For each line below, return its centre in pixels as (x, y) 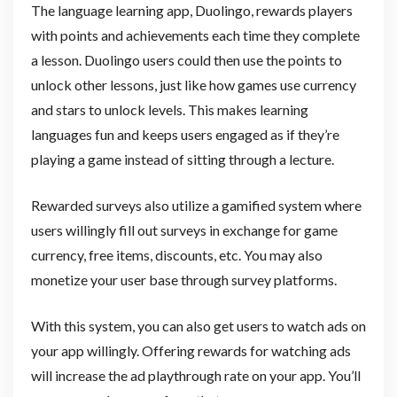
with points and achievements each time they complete (195, 35)
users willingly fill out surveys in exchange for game (184, 230)
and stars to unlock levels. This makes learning (169, 110)
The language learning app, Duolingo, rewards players (191, 11)
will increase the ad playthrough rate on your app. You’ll (195, 376)
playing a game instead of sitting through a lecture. (182, 160)
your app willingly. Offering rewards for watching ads (191, 351)
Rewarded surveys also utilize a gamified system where (196, 206)
